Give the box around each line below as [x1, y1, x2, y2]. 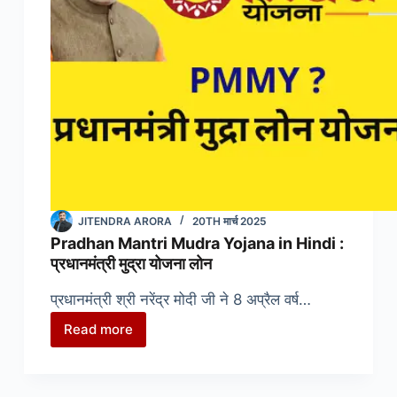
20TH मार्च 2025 [191, 214, 267, 228]
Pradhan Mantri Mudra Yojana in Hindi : [50, 233, 344, 253]
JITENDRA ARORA [77, 214, 172, 228]
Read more [63, 321, 133, 339]
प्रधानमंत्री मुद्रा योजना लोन [50, 253, 212, 273]
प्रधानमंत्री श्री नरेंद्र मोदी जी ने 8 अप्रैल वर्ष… [50, 291, 311, 309]
